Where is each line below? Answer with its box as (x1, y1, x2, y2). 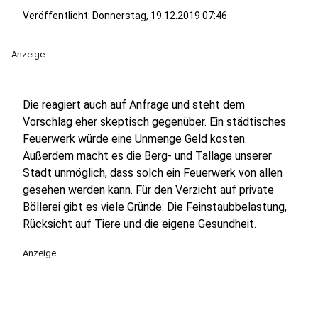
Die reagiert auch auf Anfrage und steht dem (23, 98, 245, 111)
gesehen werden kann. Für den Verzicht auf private (23, 183, 274, 197)
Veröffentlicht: (23, 10, 92, 21)
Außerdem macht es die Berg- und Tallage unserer (23, 149, 272, 163)
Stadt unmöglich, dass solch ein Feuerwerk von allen (23, 166, 283, 180)
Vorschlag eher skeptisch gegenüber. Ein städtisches (23, 115, 286, 128)
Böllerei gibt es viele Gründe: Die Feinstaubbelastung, (23, 200, 287, 214)
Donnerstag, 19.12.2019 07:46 (92, 10, 227, 21)
